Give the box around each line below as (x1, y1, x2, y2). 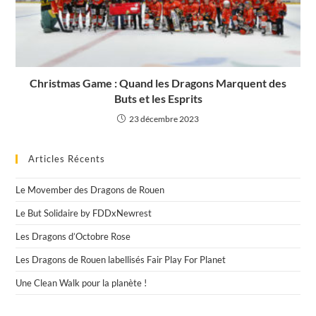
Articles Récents (28, 152, 106, 164)
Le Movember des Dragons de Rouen (16, 183, 165, 195)
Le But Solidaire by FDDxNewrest (16, 207, 152, 219)
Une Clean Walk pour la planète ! (16, 276, 147, 288)
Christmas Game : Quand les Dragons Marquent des (30, 75, 286, 90)
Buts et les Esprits (114, 91, 202, 105)
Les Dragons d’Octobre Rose (16, 230, 131, 242)
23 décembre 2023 (129, 113, 199, 124)
